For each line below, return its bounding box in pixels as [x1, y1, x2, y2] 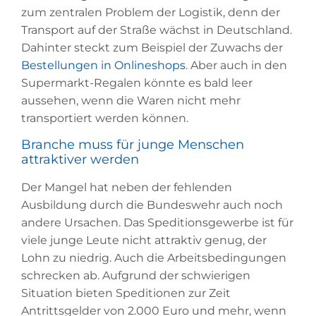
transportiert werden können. [21, 111, 191, 126]
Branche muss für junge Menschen [21, 136, 244, 152]
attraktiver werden [21, 151, 139, 167]
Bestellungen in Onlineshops [21, 59, 186, 73]
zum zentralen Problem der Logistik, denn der [21, 6, 280, 20]
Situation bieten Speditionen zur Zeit [21, 286, 231, 300]
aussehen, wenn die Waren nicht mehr [21, 94, 241, 108]
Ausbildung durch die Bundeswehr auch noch [21, 197, 283, 212]
